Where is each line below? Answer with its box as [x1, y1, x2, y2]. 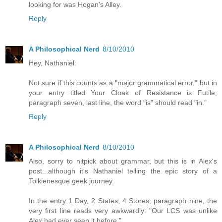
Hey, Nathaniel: [29, 59, 76, 67]
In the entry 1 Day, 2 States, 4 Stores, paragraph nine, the [29, 197, 217, 205]
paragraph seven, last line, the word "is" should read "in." [29, 99, 207, 107]
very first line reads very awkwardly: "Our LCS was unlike [29, 207, 217, 215]
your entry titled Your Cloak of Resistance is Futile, [29, 89, 217, 97]
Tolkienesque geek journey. [29, 177, 114, 185]
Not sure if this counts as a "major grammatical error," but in [29, 79, 217, 87]
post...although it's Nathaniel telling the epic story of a [29, 167, 217, 175]
